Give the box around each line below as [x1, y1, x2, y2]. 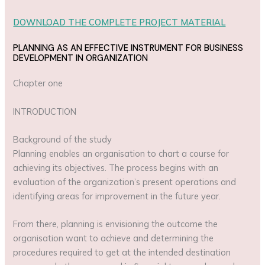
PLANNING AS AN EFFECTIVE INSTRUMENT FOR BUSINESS [13, 43, 244, 54]
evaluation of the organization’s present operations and [13, 176, 237, 188]
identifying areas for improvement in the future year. [13, 190, 221, 202]
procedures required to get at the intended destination [13, 247, 231, 258]
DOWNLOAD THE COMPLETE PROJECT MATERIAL [13, 17, 226, 28]
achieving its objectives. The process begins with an [13, 161, 219, 173]
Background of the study [13, 133, 112, 145]
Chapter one [13, 77, 63, 89]
